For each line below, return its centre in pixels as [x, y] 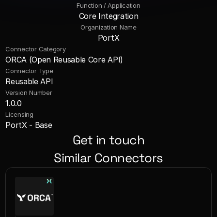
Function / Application [108, 5]
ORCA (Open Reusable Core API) [64, 60]
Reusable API [29, 81]
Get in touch [108, 140]
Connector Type [29, 71]
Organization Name [108, 27]
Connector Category [36, 49]
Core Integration [108, 16]
